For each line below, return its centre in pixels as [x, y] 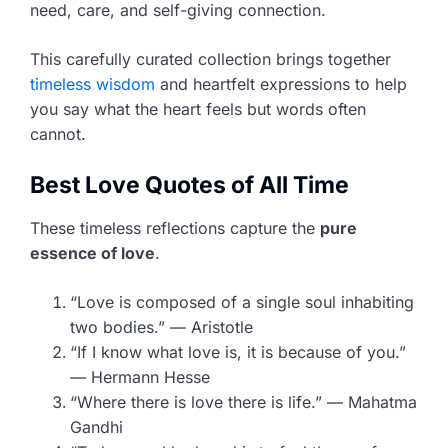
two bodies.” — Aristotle [161, 326]
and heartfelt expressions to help [281, 83]
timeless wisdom [92, 83]
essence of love [92, 252]
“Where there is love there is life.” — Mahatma [243, 401]
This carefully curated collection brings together [210, 58]
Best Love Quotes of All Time [189, 184]
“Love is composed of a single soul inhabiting [242, 301]
